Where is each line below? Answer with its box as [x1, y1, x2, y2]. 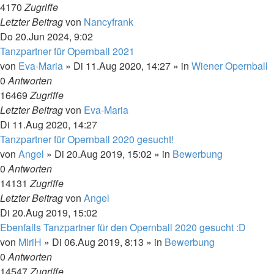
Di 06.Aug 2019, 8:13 [52, 235, 144, 249]
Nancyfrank [84, 15, 133, 29]
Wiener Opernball [191, 59, 268, 73]
